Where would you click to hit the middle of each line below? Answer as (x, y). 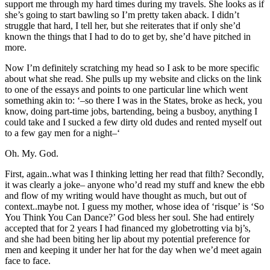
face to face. (28, 261)
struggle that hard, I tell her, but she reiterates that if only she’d (123, 26)
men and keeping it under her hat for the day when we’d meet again (133, 250)
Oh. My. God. (32, 154)
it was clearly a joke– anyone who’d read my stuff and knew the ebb (135, 185)
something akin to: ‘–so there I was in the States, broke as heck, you (133, 101)
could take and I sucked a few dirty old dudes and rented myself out (133, 122)
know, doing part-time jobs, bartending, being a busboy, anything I (131, 111)
